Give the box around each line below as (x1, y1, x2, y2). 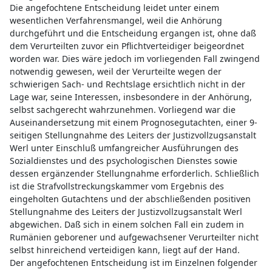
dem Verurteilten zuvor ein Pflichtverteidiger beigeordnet (9, 39, 244, 52)
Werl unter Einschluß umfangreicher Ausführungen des (9, 141, 239, 154)
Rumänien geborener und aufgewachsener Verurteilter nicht (9, 231, 259, 243)
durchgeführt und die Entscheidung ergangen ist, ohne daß (9, 27, 256, 39)
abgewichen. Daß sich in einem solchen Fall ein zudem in (9, 218, 244, 230)
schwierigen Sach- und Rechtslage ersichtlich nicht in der (9, 78, 245, 90)
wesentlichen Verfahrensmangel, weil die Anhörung (9, 14, 222, 26)
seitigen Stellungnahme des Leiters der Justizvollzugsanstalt (9, 129, 256, 141)
